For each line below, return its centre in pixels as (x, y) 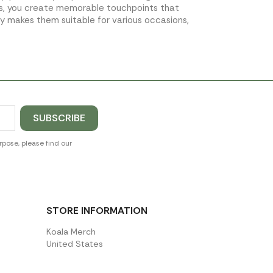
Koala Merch (71, 231)
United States (75, 243)
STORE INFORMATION (97, 210)
